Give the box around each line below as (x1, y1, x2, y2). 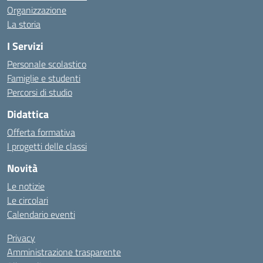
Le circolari (7, 193, 48, 207)
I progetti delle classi (7, 139, 87, 153)
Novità (7, 160, 38, 176)
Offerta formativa (7, 125, 75, 139)
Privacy (7, 231, 35, 245)
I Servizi (7, 38, 43, 54)
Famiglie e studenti (7, 71, 80, 85)
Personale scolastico (7, 57, 86, 71)
